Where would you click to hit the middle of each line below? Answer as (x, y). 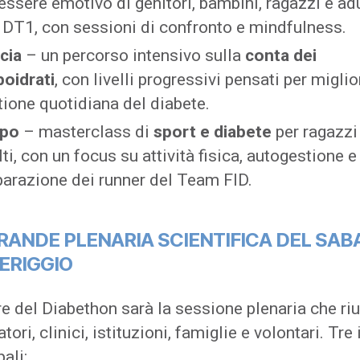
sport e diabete (213, 131)
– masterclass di (86, 131)
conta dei (281, 55)
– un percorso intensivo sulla (133, 55)
